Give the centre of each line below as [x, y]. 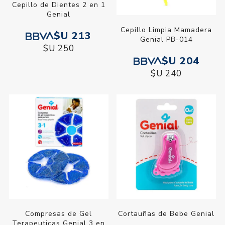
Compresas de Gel [59, 213]
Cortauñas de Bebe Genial [166, 213]
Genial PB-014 [166, 39]
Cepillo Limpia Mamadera [166, 30]
